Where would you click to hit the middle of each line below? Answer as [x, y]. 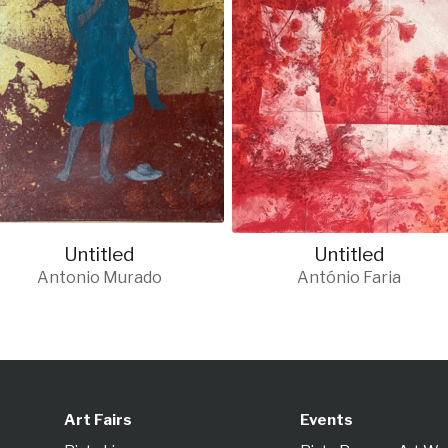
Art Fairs [98, 420]
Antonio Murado [99, 278]
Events [327, 420]
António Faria [349, 278]
